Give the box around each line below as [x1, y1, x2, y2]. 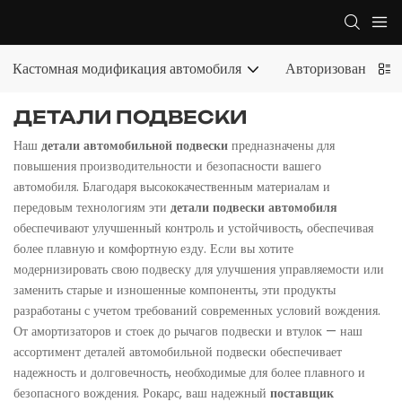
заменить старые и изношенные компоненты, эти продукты [13, 280, 336, 299]
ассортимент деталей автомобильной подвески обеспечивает [13, 342, 342, 361]
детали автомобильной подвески [41, 135, 232, 154]
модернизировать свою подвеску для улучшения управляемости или [13, 259, 384, 278]
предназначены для [232, 135, 335, 154]
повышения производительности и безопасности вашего [13, 156, 321, 175]
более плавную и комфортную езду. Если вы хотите [13, 239, 293, 258]
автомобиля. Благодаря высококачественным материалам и [13, 177, 330, 196]
